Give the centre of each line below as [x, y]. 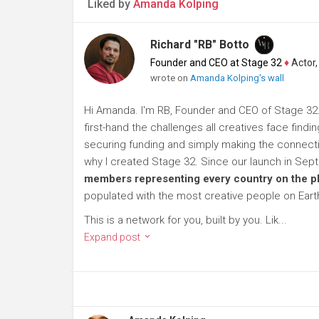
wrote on [170, 78]
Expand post [113, 237]
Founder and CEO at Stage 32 [216, 63]
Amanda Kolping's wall [237, 78]
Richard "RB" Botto [199, 45]
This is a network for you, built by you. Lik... [185, 220]
